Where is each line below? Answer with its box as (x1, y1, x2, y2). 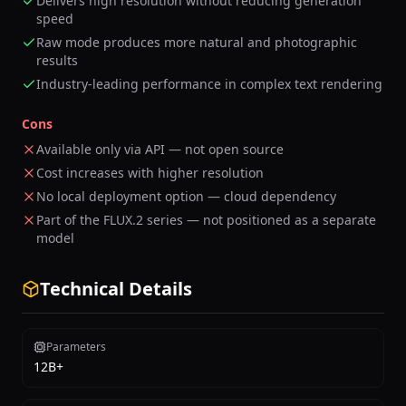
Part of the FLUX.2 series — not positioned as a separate (36, 211, 376, 228)
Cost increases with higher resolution (36, 164, 264, 181)
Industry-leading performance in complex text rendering (36, 75, 382, 92)
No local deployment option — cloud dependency (36, 188, 336, 205)
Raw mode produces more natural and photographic (36, 34, 357, 51)
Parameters (46, 339, 106, 354)
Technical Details (40, 276, 192, 301)
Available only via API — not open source (36, 140, 284, 158)
